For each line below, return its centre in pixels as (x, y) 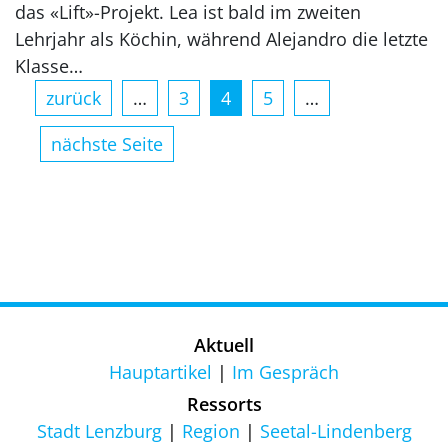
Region (210, 430)
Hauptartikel (160, 371)
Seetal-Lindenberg (335, 430)
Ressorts (224, 403)
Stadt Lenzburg (99, 430)
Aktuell (224, 344)
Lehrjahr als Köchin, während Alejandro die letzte (221, 38)
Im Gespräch (285, 371)
